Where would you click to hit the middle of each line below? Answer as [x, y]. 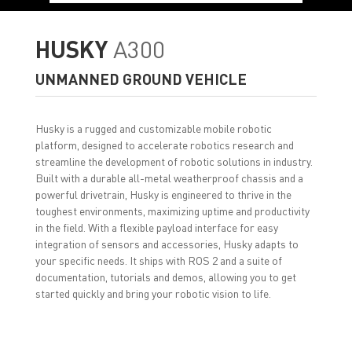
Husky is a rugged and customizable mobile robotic [153, 128]
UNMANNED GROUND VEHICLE [141, 79]
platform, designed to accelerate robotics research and [164, 144]
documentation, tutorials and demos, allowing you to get [165, 276]
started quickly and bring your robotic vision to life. [153, 293]
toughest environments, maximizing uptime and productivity [172, 210]
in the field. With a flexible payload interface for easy [156, 227]
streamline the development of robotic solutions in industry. [174, 161]
